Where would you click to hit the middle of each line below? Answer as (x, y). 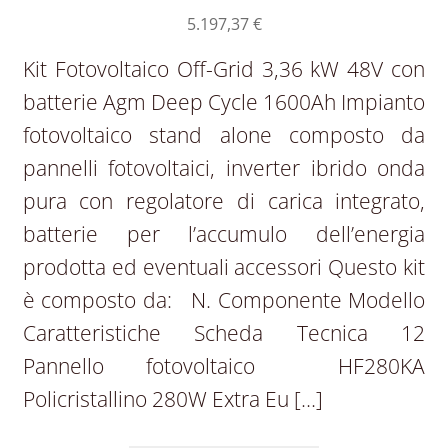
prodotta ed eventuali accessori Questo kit (224, 267)
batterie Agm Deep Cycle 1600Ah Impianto (224, 102)
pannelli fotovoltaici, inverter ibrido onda (224, 168)
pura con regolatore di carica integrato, (224, 201)
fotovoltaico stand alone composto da (224, 135)
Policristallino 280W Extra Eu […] (172, 399)
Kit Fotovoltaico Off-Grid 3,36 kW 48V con (224, 69)
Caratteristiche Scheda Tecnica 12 (224, 333)
